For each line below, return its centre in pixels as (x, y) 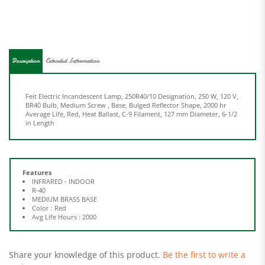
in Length (40, 108)
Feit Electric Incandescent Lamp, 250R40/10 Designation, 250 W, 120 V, (132, 81)
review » (25, 252)
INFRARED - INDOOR (63, 167)
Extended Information (72, 46)
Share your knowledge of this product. (86, 240)
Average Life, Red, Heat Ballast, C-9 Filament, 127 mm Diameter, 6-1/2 (131, 99)
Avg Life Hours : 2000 (64, 202)
